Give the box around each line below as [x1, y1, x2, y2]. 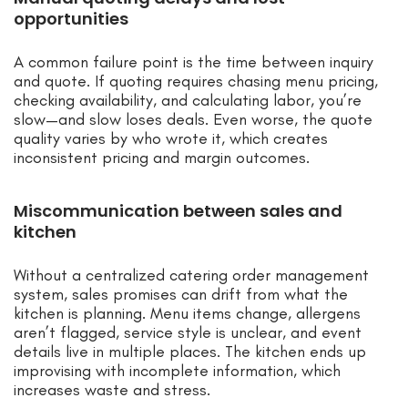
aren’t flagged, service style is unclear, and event [14, 322, 362, 343]
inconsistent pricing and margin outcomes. [14, 148, 310, 168]
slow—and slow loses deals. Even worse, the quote [14, 109, 372, 130]
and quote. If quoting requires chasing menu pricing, [14, 71, 378, 92]
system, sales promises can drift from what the [14, 284, 348, 305]
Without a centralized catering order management [14, 265, 369, 286]
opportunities [14, 7, 128, 31]
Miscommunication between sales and [14, 199, 342, 223]
